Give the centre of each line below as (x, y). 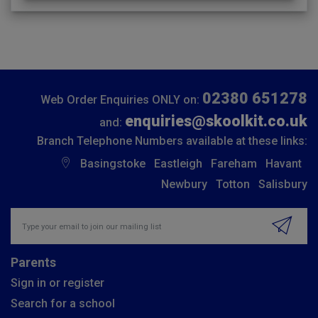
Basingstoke (113, 164)
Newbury (184, 184)
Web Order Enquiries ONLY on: (121, 100)
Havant (284, 164)
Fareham (234, 164)
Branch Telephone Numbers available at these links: (172, 141)
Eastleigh (178, 164)
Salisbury (283, 184)
